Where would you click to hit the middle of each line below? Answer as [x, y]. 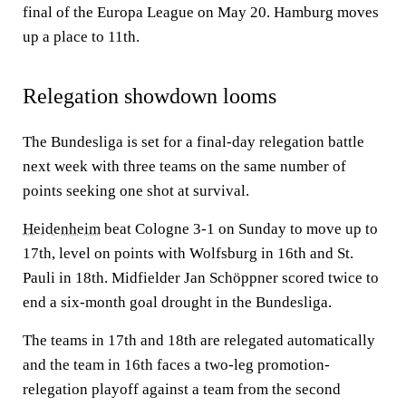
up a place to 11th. [81, 37]
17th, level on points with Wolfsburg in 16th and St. [188, 253]
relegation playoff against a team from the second [182, 389]
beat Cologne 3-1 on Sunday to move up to [239, 229]
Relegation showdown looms [150, 96]
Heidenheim [62, 229]
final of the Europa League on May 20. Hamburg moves [201, 12]
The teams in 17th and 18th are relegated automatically [199, 340]
